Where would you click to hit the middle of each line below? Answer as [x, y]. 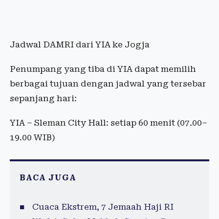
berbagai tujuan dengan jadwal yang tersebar [108, 84]
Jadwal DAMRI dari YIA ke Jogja [80, 45]
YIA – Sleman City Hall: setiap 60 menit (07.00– [109, 123]
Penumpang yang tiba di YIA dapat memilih [103, 69]
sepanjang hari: [43, 99]
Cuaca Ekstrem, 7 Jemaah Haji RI [103, 207]
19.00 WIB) [33, 138]
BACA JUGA [48, 178]
